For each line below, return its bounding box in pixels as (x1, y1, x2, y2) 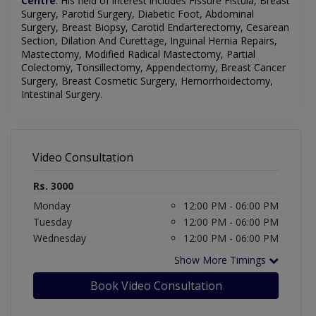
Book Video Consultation (90, 278, 222, 294)
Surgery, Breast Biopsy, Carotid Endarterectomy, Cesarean (21, 20, 289, 35)
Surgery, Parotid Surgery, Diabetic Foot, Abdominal (21, 7, 254, 21)
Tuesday (33, 215, 72, 229)
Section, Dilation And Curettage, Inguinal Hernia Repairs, (21, 34, 277, 48)
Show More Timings (174, 253, 269, 267)
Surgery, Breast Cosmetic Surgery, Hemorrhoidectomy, (21, 74, 273, 88)
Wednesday (33, 231, 86, 245)
